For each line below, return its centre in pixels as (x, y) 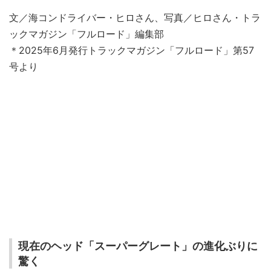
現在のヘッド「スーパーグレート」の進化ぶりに (138, 246)
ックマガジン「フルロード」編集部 (87, 34)
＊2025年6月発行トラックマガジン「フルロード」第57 (132, 50)
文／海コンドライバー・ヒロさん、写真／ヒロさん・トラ (135, 17)
